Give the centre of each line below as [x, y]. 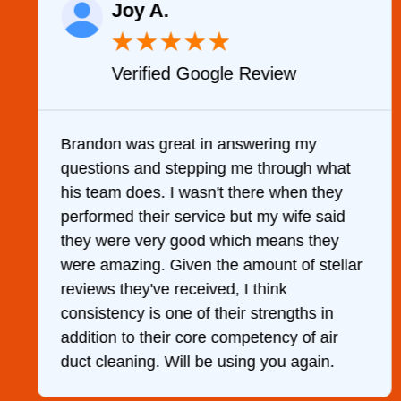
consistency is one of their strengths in [197, 314]
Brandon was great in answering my [188, 145]
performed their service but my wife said [203, 217]
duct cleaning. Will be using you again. [197, 362]
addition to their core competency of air [199, 338]
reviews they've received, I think [174, 290]
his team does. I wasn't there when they [201, 193]
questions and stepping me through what [205, 169]
